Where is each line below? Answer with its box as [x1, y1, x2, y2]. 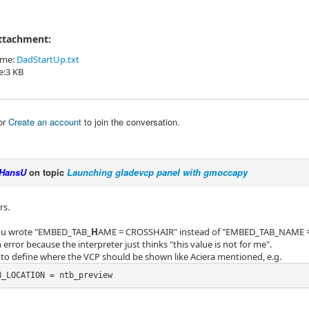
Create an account [8, 114, 81, 128]
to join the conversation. [81, 114, 180, 128]
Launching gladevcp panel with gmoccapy [67, 165, 248, 179]
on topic [26, 165, 67, 179]
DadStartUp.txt [17, 52, 79, 66]
